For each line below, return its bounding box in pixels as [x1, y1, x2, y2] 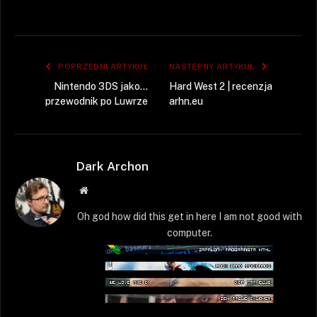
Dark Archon [76, 158, 149, 173]
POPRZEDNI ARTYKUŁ [56, 62, 148, 71]
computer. [166, 226, 212, 238]
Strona [87, 184, 114, 195]
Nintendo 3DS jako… [54, 80, 148, 92]
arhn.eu [169, 95, 203, 107]
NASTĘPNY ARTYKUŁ [169, 62, 257, 71]
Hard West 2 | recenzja [169, 80, 272, 92]
